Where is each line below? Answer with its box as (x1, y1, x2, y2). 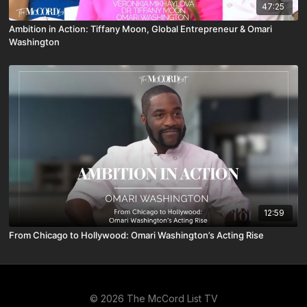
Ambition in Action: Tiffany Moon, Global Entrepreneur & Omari (9, 23, 273, 34)
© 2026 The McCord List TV (89, 293, 218, 304)
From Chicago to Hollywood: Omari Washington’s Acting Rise (9, 229, 265, 241)
